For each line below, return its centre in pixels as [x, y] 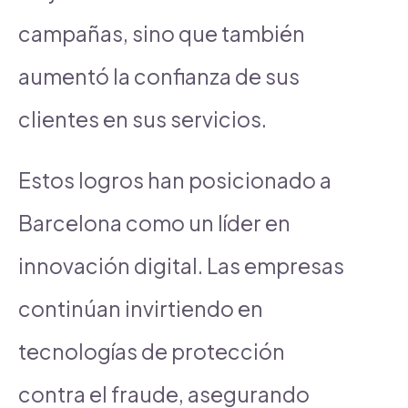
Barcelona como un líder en [154, 222]
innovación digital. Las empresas [181, 265]
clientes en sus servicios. [143, 118]
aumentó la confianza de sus [159, 76]
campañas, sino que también [162, 33]
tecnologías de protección [152, 351]
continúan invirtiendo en [141, 308]
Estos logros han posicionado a [175, 179]
